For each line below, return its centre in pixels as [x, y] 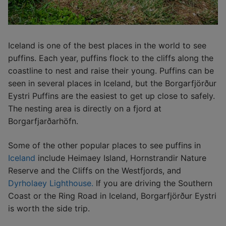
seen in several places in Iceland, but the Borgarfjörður [112, 83]
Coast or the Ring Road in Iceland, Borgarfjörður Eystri [112, 195]
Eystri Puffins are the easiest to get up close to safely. [111, 96]
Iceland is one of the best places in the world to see [107, 46]
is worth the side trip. [49, 208]
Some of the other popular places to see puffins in [104, 145]
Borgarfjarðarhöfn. [43, 121]
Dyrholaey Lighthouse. [51, 183]
